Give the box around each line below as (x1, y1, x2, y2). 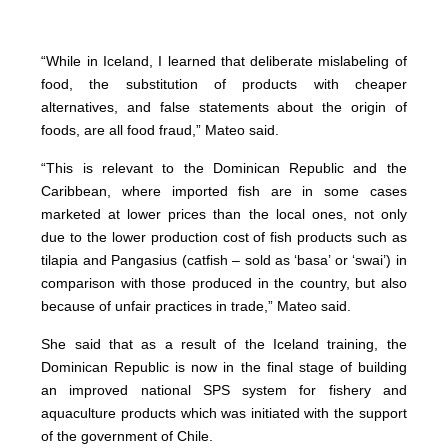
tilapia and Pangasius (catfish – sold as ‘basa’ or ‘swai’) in (41, 252, 407, 269)
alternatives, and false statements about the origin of (41, 99, 407, 116)
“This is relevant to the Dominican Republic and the (41, 160, 407, 177)
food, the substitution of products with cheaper (41, 76, 407, 93)
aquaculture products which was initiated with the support (41, 405, 407, 422)
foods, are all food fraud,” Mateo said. (41, 122, 280, 139)
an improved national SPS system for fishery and (41, 382, 407, 399)
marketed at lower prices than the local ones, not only (41, 206, 407, 223)
